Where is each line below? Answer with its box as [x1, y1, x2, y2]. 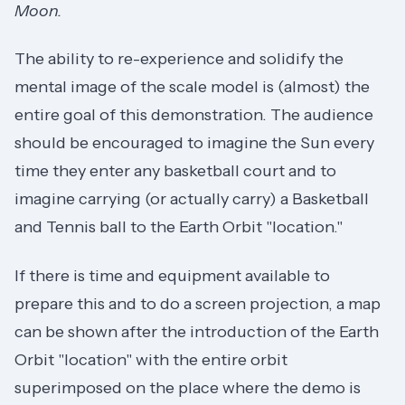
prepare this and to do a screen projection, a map [14, 293, 381, 314]
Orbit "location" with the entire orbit [14, 349, 287, 370]
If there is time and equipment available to [14, 265, 330, 286]
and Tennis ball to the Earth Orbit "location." [14, 217, 343, 238]
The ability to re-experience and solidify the [14, 49, 344, 70]
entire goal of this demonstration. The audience [14, 105, 373, 126]
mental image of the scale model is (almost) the [14, 77, 370, 98]
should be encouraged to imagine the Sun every [14, 133, 374, 154]
